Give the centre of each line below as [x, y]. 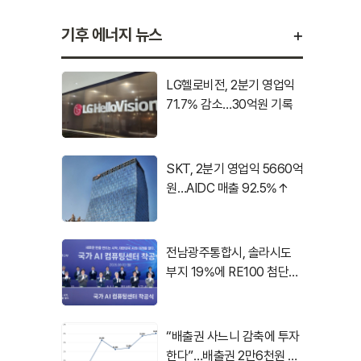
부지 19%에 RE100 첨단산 [233, 272]
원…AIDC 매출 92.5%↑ [227, 188]
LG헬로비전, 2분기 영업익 [230, 85]
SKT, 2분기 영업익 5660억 [234, 169]
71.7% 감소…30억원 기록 [229, 104]
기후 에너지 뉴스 [112, 35]
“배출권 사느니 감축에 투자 [233, 336]
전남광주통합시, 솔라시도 [229, 253]
